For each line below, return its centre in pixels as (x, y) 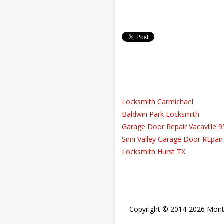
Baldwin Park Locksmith (160, 114)
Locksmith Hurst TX (153, 152)
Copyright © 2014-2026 (168, 209)
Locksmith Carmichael (157, 102)
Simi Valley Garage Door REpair (172, 139)
